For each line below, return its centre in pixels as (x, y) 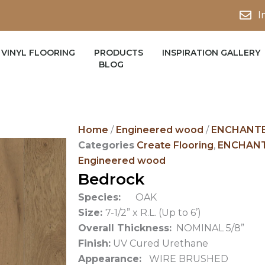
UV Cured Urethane (159, 243)
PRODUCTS (119, 53)
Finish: (94, 243)
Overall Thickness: (125, 228)
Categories (106, 145)
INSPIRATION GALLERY (211, 53)
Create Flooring (175, 145)
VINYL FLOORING (38, 53)
